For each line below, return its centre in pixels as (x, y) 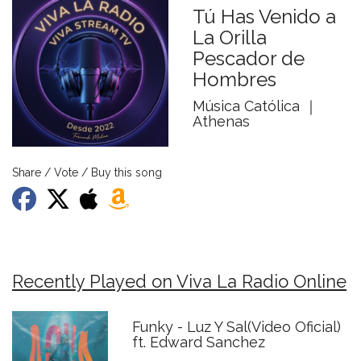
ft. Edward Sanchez (199, 342)
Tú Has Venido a (264, 17)
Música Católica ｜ (255, 106)
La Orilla (230, 37)
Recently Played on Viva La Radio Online (179, 281)
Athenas (221, 121)
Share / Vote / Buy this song (87, 172)
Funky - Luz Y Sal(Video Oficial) (237, 327)
